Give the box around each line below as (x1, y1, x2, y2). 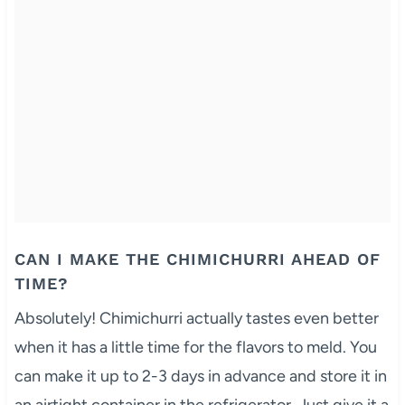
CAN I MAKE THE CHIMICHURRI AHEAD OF (14, 249, 381, 268)
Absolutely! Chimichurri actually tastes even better (14, 307, 379, 328)
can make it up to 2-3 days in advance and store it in (14, 365, 387, 386)
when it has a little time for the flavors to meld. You (14, 336, 377, 357)
